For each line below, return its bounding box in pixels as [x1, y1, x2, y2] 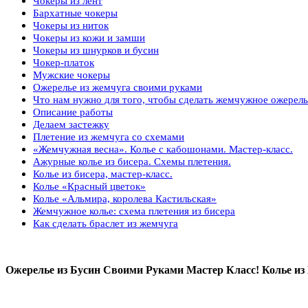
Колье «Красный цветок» [33, 180, 146, 192]
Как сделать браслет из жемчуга [33, 217, 178, 229]
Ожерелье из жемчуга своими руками [33, 81, 202, 93]
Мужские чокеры [33, 69, 110, 80]
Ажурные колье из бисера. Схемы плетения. [33, 155, 231, 167]
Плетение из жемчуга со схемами [33, 131, 184, 142]
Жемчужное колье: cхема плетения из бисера [33, 205, 235, 217]
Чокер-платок [33, 56, 94, 68]
